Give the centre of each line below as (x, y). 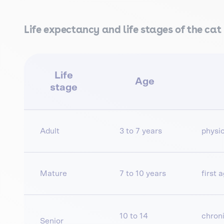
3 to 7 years (141, 131)
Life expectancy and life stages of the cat (123, 30)
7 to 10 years (143, 174)
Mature (53, 174)
